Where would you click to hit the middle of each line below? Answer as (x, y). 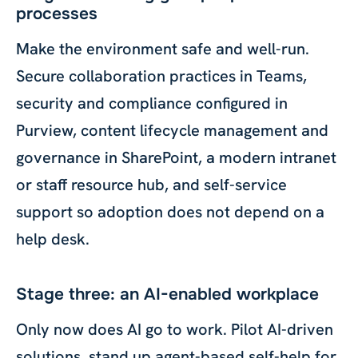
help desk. (53, 239)
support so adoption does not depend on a (170, 212)
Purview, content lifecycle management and (172, 130)
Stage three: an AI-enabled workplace (167, 294)
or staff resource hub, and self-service (151, 185)
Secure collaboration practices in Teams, (161, 76)
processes (57, 14)
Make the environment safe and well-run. (163, 49)
